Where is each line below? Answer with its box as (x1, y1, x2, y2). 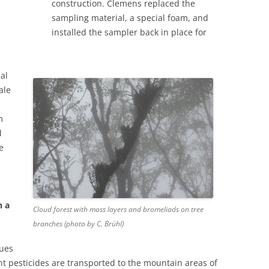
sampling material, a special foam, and (52, 12, 208, 24)
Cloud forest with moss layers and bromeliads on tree (32, 204, 204, 215)
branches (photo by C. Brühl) (32, 219, 124, 229)
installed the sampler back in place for (52, 26, 207, 38)
